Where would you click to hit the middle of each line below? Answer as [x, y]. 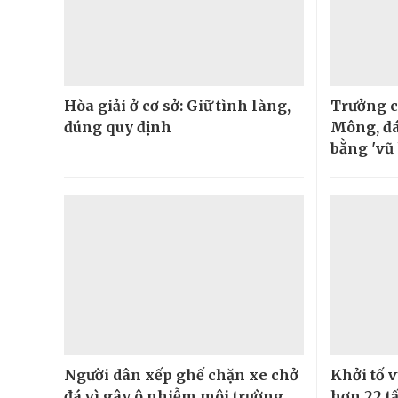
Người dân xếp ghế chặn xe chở [181, 374]
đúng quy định [118, 127]
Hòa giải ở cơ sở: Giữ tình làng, [177, 105]
